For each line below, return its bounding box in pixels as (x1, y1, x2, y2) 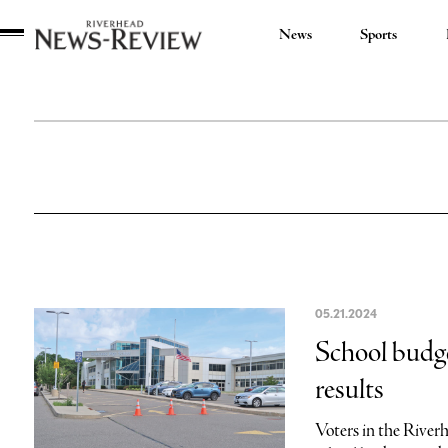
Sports (360, 25, 398, 45)
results (315, 371, 385, 410)
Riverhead (32, 56, 69, 69)
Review (32, 110, 59, 123)
